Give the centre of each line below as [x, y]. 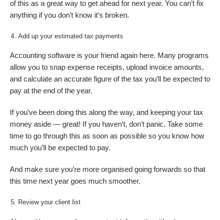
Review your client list [50, 202]
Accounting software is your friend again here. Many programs [109, 56]
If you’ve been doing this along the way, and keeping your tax [107, 113]
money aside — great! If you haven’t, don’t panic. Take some [106, 124]
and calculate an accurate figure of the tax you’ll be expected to [110, 79]
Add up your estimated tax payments [71, 36]
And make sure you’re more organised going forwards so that [108, 170]
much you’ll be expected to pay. [60, 148]
